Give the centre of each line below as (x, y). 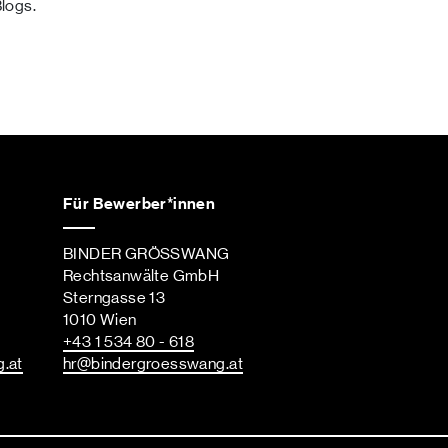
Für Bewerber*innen (139, 203)
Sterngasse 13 (114, 298)
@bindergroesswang (151, 364)
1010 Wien (100, 320)
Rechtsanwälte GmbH (141, 276)
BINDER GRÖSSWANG (146, 254)
